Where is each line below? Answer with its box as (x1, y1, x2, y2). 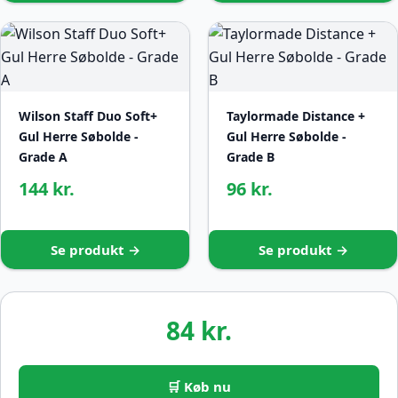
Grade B (227, 148, 275, 166)
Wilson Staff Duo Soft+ (19, 107, 157, 125)
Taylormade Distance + (227, 107, 365, 125)
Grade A (19, 148, 68, 166)
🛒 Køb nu (167, 377, 231, 395)
